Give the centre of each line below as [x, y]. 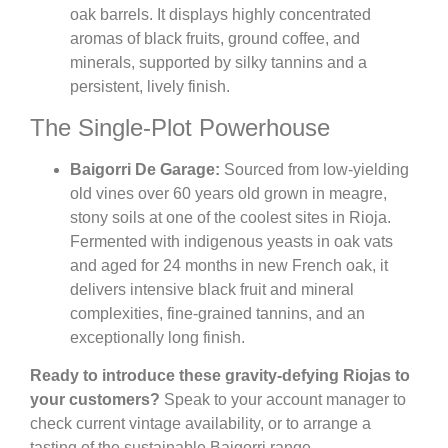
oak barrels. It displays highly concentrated [220, 15]
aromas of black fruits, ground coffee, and [215, 39]
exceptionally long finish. [157, 337]
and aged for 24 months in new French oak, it [229, 265]
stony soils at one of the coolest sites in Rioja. [230, 217]
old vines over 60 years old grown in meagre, [228, 193]
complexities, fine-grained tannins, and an [217, 313]
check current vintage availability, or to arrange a [200, 423]
